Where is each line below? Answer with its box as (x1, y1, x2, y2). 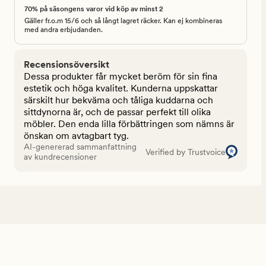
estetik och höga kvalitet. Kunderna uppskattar (24, 83, 218, 94)
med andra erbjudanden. (24, 26, 103, 34)
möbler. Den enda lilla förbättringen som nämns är (24, 118, 235, 130)
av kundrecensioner (24, 152, 97, 162)
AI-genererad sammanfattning (24, 142, 137, 152)
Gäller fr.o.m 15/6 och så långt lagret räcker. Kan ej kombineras (24, 17, 222, 26)
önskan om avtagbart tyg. (24, 130, 129, 142)
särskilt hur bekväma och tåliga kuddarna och (24, 94, 213, 106)
